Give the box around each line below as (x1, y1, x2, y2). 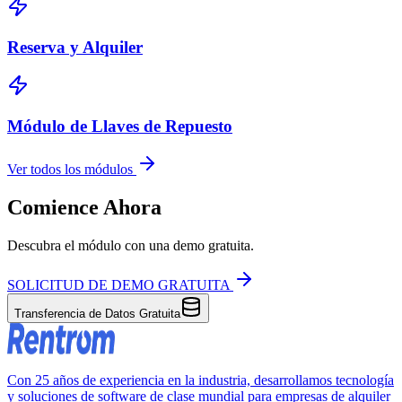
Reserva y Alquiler (7, 38, 143, 57)
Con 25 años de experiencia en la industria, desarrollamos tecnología (7, 372, 394, 389)
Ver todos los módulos (7, 162, 133, 178)
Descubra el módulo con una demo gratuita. (7, 238, 254, 254)
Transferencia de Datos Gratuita (14, 307, 180, 321)
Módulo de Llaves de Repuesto (7, 116, 232, 135)
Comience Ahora (7, 196, 162, 220)
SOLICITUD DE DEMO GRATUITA (7, 277, 230, 293)
